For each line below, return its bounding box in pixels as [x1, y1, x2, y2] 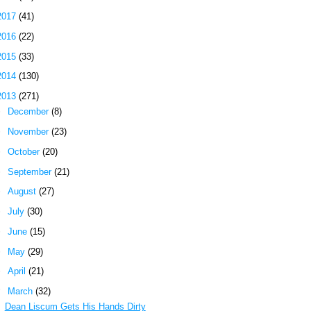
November [7, 126, 51, 137]
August [7, 186, 39, 197]
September [7, 166, 54, 177]
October [7, 146, 42, 157]
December [7, 106, 51, 117]
